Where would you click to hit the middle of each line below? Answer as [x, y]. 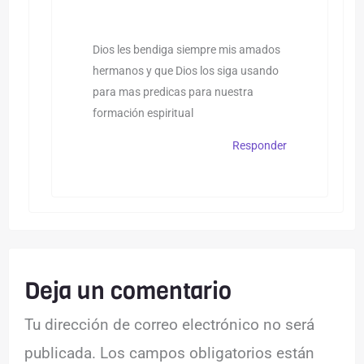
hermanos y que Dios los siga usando [185, 71]
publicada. [61, 353]
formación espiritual [143, 113]
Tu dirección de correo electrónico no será [170, 324]
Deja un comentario [128, 291]
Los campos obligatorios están [208, 353]
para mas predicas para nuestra [173, 92]
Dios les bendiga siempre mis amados [186, 50]
